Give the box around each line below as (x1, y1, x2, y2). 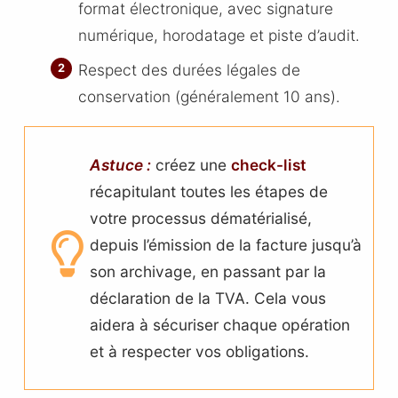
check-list (231, 155, 307, 174)
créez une (155, 155, 232, 174)
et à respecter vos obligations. (90, 341, 310, 361)
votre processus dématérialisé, (90, 208, 313, 227)
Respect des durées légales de (77, 60, 300, 80)
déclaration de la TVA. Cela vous (90, 288, 327, 307)
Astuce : (90, 155, 152, 174)
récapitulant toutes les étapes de (90, 181, 329, 201)
